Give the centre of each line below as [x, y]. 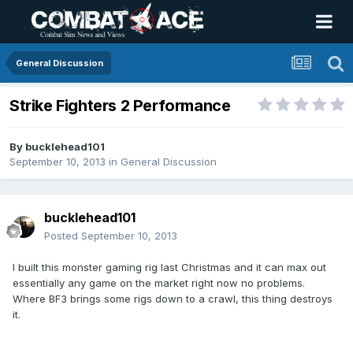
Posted [63, 236]
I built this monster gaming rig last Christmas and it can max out [169, 268]
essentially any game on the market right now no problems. [159, 283]
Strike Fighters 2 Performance [120, 106]
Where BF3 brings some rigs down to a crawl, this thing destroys [173, 299]
